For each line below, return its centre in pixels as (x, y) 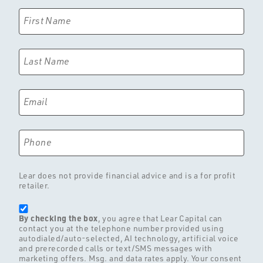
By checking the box (58, 218)
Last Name (47, 61)
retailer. (34, 185)
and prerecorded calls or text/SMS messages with (116, 248)
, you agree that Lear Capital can (160, 218)
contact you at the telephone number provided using (121, 228)
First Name (47, 20)
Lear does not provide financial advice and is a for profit (127, 175)
